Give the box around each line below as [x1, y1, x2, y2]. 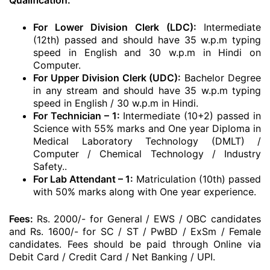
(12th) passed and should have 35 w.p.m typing [33, 34, 261, 46]
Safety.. [33, 160, 67, 172]
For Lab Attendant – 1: [33, 173, 133, 185]
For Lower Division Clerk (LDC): [33, 21, 204, 33]
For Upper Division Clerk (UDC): [33, 72, 181, 84]
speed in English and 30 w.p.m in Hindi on [33, 46, 261, 58]
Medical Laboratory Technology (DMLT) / [33, 135, 261, 147]
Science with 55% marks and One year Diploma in [33, 122, 261, 134]
